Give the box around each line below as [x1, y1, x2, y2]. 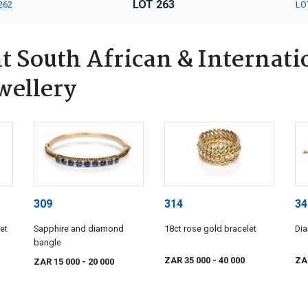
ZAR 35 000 [164, 255, 212, 266]
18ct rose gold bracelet [164, 223, 256, 234]
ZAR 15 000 [34, 256, 82, 267]
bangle [34, 236, 61, 247]
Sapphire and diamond [34, 223, 124, 234]
